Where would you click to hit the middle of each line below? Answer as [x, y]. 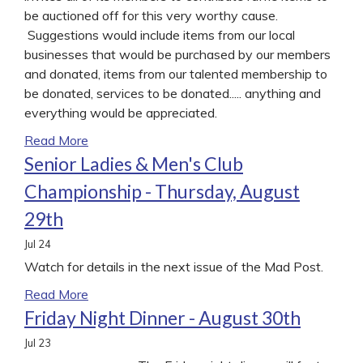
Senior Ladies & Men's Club [134, 163]
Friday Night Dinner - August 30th [162, 317]
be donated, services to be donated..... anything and [173, 93]
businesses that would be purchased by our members [177, 54]
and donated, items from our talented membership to [176, 73]
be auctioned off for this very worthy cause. [153, 15]
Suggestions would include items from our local [160, 34]
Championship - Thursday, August [162, 191]
